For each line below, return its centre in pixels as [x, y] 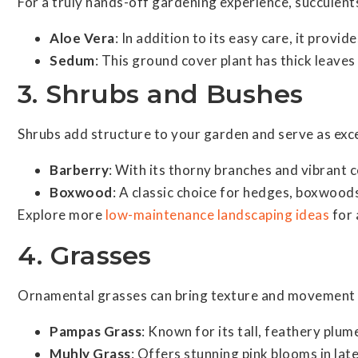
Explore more [62, 215]
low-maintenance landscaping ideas [217, 215]
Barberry [79, 170]
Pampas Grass [95, 331]
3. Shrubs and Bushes [160, 94]
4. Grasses [85, 255]
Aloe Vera [82, 38]
